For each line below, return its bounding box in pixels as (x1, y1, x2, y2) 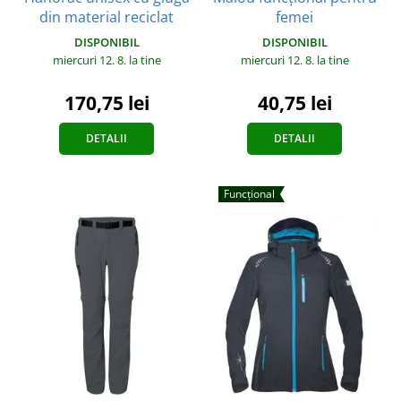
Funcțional (224, 185, 275, 201)
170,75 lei (64, 90, 149, 115)
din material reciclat (39, 6, 174, 27)
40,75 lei (257, 90, 332, 115)
